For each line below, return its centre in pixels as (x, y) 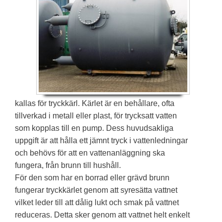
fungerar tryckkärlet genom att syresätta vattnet (96, 190)
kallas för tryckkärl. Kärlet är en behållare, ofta (95, 103)
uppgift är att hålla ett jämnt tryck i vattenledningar (101, 140)
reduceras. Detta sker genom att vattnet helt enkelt (102, 215)
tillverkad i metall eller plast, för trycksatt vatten (96, 115)
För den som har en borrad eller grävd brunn (92, 177)
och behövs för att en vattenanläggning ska (90, 153)
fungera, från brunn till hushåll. (68, 165)
